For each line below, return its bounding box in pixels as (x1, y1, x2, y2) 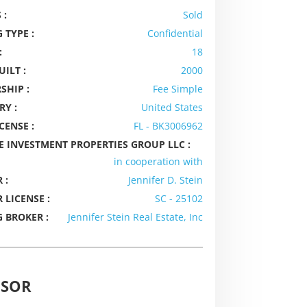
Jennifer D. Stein (128, 173, 204, 186)
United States (141, 100, 204, 114)
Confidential (147, 26, 204, 40)
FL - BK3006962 (134, 119, 204, 132)
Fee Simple (153, 82, 204, 95)
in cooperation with (114, 154, 204, 168)
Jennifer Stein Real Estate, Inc (68, 210, 204, 223)
